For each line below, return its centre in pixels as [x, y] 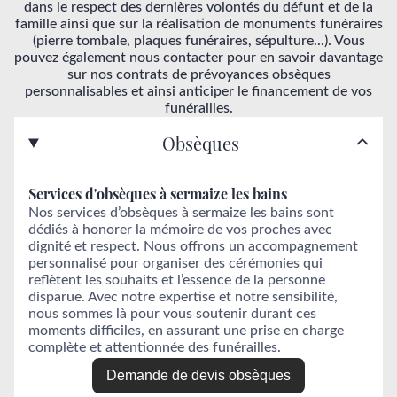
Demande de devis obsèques [260, 376]
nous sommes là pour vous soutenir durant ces [172, 314]
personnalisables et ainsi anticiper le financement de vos [198, 92]
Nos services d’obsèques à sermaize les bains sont [181, 213]
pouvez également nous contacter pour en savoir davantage [198, 58]
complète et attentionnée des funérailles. [155, 348]
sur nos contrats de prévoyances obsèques [198, 75]
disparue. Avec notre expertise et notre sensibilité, [183, 297]
